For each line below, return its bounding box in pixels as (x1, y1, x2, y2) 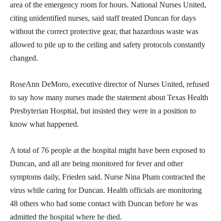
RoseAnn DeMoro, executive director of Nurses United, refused (10, 79, 209, 88)
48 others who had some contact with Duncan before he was (10, 199, 198, 208)
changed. (10, 53, 38, 62)
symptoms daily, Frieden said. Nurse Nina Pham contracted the (10, 172, 205, 181)
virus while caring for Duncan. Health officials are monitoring (10, 185, 202, 194)
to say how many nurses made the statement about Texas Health (10, 93, 208, 102)
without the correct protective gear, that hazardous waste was (10, 27, 198, 36)
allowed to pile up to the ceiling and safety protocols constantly (10, 40, 205, 49)
